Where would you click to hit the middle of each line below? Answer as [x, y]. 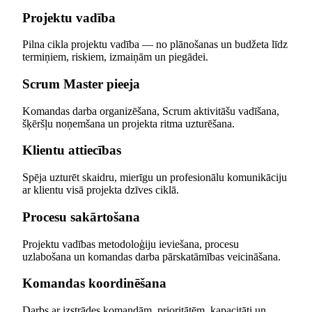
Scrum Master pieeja [81, 84]
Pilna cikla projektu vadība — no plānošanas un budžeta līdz [155, 45]
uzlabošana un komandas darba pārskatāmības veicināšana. [151, 256]
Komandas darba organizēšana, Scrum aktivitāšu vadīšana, [151, 111]
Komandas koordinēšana [94, 283]
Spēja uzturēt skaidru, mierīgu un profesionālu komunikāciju [155, 178]
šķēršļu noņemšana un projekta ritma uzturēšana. [128, 123]
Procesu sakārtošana [81, 217]
